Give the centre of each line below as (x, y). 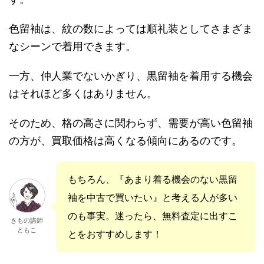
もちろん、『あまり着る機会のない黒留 (153, 179)
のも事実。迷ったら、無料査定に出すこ (153, 216)
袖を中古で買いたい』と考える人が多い (153, 198)
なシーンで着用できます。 (72, 46)
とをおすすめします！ (115, 234)
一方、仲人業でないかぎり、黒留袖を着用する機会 (131, 76)
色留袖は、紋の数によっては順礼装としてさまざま (131, 29)
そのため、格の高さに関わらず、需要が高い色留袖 (131, 123)
